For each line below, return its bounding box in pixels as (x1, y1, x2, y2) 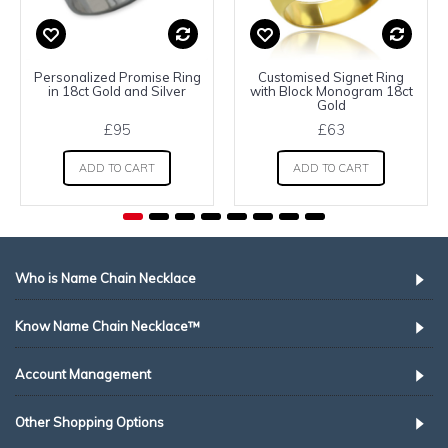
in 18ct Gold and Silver (48, 82, 186, 99)
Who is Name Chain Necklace (15, 269, 196, 286)
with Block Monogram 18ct (249, 82, 413, 99)
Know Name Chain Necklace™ (15, 317, 200, 334)
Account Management (15, 365, 151, 382)
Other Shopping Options (15, 413, 164, 430)
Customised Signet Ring (258, 68, 404, 85)
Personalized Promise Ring (33, 68, 201, 85)
